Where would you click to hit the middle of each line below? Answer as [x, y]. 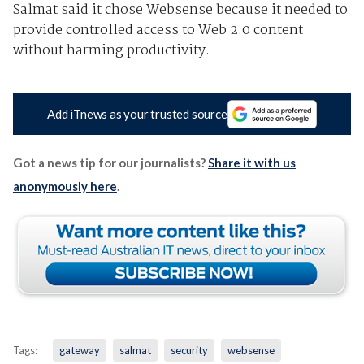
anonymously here [65, 186]
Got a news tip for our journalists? [110, 162]
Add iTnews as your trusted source [137, 114]
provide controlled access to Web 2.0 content [158, 30]
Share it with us [251, 162]
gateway [79, 350]
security [189, 350]
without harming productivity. [111, 50]
